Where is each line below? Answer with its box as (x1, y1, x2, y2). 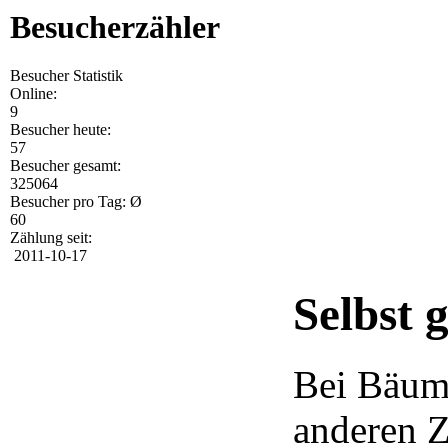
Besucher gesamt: (10, 157, 121, 175)
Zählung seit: (10, 229, 92, 247)
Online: (10, 85, 57, 103)
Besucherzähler (10, 8, 220, 45)
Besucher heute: (10, 121, 111, 139)
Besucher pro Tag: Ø (10, 193, 142, 211)
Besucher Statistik (10, 67, 123, 85)
